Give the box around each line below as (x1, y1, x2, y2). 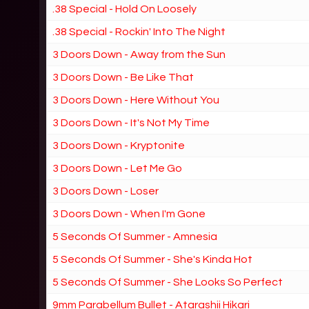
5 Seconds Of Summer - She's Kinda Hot (52, 253, 253, 265)
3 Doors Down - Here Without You (52, 94, 220, 106)
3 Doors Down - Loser (52, 185, 159, 197)
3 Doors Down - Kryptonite (52, 139, 186, 151)
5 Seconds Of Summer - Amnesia (52, 230, 218, 242)
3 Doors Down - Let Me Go (52, 162, 183, 174)
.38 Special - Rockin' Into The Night (52, 26, 226, 37)
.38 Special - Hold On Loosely (52, 3, 197, 14)
